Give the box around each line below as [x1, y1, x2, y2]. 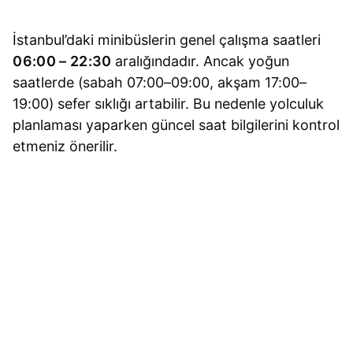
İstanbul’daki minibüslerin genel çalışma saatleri [13, 32, 321, 49]
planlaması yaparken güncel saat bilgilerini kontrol [13, 117, 340, 134]
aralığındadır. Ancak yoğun [111, 53, 290, 70]
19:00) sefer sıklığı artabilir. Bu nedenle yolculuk [13, 95, 325, 113]
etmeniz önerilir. [13, 138, 118, 155]
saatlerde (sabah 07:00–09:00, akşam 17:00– [13, 74, 307, 91]
